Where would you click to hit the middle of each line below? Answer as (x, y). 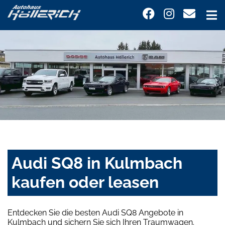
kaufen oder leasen (85, 182)
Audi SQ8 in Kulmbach (97, 163)
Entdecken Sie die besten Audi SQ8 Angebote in (95, 213)
